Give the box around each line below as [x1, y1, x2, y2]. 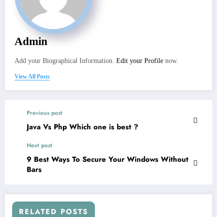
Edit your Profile [116, 57, 163, 64]
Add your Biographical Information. [15, 57, 116, 64]
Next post [27, 140, 52, 150]
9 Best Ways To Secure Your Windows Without [27, 154, 188, 165]
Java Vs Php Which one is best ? [27, 121, 138, 132]
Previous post [27, 108, 62, 117]
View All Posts [15, 73, 50, 80]
